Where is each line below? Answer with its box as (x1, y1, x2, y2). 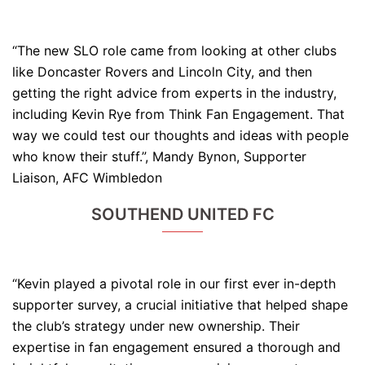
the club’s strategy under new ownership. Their (12, 318, 300, 335)
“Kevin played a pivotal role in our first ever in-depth (12, 275, 336, 292)
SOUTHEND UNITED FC (90, 204, 275, 225)
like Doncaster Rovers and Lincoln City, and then (12, 64, 312, 81)
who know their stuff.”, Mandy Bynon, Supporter (12, 148, 306, 165)
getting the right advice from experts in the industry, (12, 85, 336, 102)
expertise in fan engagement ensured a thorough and (12, 339, 341, 356)
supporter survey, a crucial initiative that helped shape (12, 297, 348, 314)
